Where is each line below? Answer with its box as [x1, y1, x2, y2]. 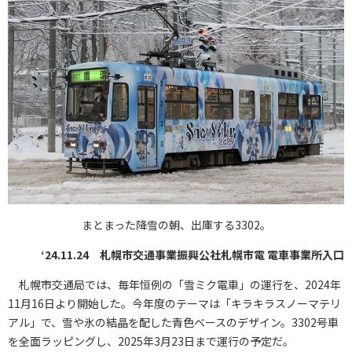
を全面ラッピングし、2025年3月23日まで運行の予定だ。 [8, 332, 294, 349]
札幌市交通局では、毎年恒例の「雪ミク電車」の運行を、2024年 [8, 276, 341, 292]
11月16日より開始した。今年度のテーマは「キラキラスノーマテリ [8, 295, 341, 311]
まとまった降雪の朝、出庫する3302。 [81, 216, 271, 233]
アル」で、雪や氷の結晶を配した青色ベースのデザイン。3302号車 [8, 313, 339, 330]
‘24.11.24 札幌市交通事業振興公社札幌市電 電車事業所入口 [41, 246, 344, 262]
